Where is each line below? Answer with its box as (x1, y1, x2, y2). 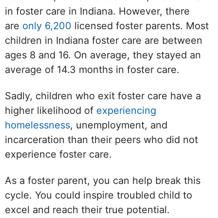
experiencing (96, 105, 156, 117)
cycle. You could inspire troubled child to (5, 189, 192, 201)
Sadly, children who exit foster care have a (5, 90, 201, 102)
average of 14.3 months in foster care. (5, 64, 180, 76)
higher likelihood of (5, 105, 96, 117)
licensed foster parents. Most (72, 20, 209, 32)
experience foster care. (5, 148, 112, 161)
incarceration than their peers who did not (5, 134, 198, 146)
